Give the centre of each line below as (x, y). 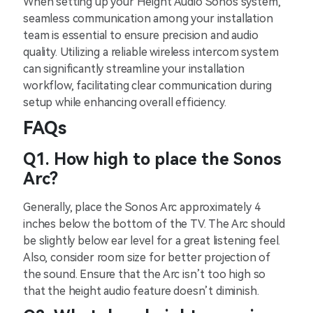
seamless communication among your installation (148, 19)
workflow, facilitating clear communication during (148, 86)
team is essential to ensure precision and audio (141, 36)
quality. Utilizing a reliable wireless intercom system (151, 52)
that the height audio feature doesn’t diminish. (141, 291)
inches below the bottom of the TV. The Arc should (154, 224)
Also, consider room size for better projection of (147, 258)
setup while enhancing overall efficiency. (125, 103)
